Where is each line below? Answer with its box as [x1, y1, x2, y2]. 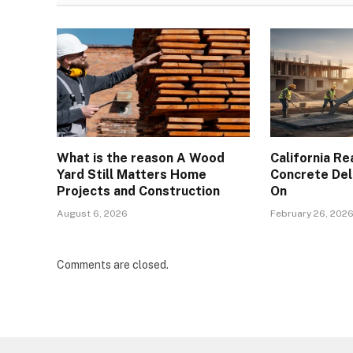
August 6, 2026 [57, 208, 128, 220]
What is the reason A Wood [57, 150, 225, 166]
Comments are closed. [57, 258, 169, 272]
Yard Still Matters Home [57, 167, 206, 183]
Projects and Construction [57, 184, 220, 199]
